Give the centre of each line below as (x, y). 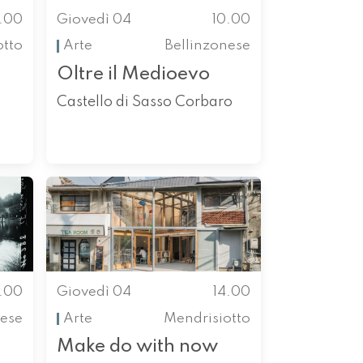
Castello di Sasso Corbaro (144, 102)
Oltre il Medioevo (133, 74)
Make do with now (137, 347)
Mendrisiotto (207, 318)
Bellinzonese (208, 46)
